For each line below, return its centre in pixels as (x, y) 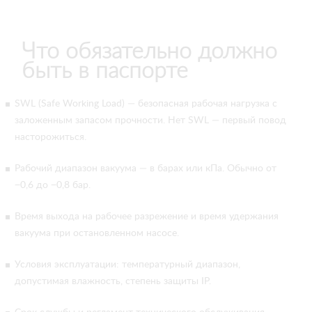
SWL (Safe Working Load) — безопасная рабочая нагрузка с (146, 104)
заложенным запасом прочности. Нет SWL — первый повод (150, 120)
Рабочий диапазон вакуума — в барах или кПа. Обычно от (146, 169)
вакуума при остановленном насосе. (97, 233)
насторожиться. (50, 137)
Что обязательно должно (149, 52)
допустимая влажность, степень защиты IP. (113, 281)
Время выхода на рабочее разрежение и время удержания (147, 217)
